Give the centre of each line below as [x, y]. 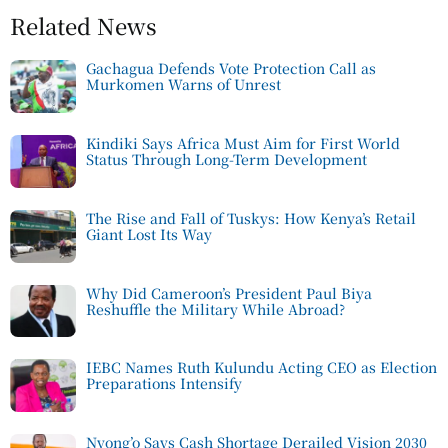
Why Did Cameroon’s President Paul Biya [229, 292]
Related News [83, 26]
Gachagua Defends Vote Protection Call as [231, 68]
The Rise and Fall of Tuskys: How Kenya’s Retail [251, 217]
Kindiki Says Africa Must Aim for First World [243, 143]
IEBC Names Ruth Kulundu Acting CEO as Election [261, 367]
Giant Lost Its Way [149, 233]
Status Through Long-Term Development [226, 159]
